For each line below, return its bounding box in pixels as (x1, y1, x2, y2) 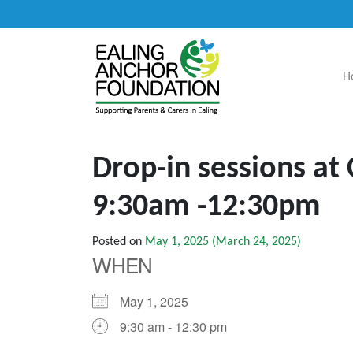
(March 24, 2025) (209, 236, 301, 248)
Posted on (92, 236, 145, 248)
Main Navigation (12, 78, 184, 104)
